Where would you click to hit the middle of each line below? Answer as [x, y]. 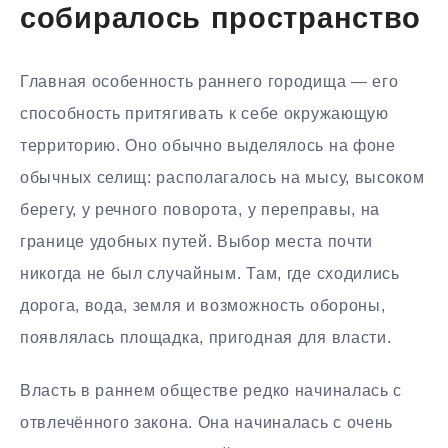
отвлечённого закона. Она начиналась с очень [207, 423]
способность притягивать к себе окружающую [204, 114]
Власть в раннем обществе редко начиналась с [211, 391]
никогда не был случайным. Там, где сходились [210, 274]
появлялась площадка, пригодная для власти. [206, 338]
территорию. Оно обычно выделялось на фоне [208, 146]
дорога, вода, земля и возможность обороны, [203, 306]
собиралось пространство [221, 20]
